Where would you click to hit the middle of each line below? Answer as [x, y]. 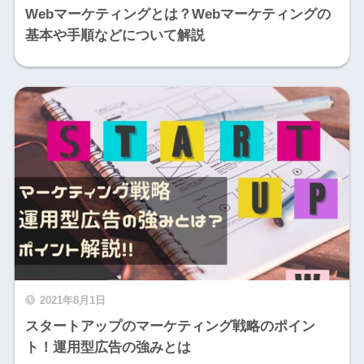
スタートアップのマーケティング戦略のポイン [170, 326]
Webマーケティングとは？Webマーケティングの [178, 14]
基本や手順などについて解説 [115, 35]
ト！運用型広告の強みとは [108, 347]
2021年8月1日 [72, 300]
